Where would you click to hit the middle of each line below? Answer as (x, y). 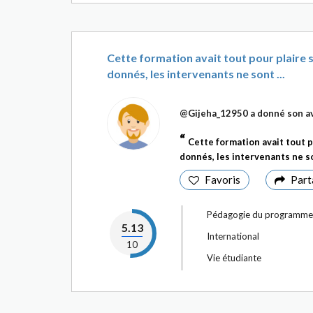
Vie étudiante (234, 258)
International (233, 236)
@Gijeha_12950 (214, 113)
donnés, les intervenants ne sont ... (196, 74)
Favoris (223, 180)
